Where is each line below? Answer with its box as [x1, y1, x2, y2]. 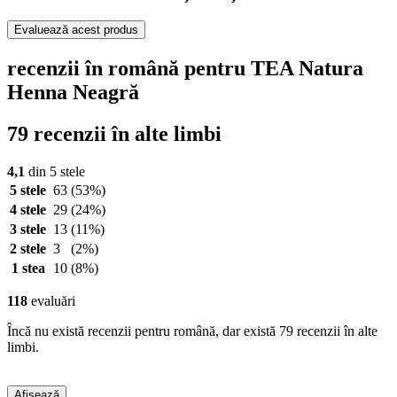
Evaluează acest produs [14, 23, 138, 37]
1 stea [11, 261, 45, 276]
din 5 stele [25, 164, 85, 180]
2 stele [10, 241, 46, 257]
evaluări [27, 293, 75, 309]
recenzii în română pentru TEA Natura [7, 57, 363, 81]
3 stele [10, 222, 46, 237]
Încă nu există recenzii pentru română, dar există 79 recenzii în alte [7, 323, 378, 339]
